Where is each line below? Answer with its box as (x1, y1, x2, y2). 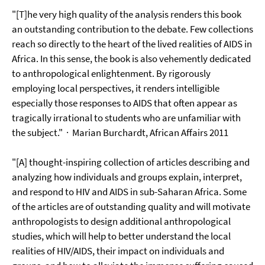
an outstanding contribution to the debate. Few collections (12, 22, 253, 35)
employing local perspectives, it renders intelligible (12, 82, 219, 95)
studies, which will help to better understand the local (12, 230, 231, 243)
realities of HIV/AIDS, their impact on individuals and (12, 244, 224, 257)
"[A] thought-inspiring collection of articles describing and (12, 156, 250, 169)
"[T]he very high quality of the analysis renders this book (12, 8, 241, 21)
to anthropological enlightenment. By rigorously (12, 67, 211, 80)
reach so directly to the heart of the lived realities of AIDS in (12, 37, 252, 50)
